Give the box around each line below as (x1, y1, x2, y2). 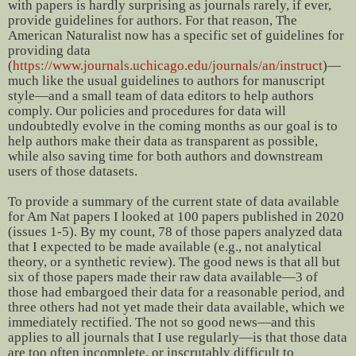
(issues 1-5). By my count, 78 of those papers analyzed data (8, 224, 342, 240)
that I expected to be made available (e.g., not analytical (8, 239, 322, 255)
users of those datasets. (8, 164, 137, 180)
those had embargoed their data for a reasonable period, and (8, 284, 345, 300)
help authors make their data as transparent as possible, (8, 133, 318, 149)
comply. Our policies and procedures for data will (8, 103, 286, 119)
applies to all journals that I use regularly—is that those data (8, 330, 347, 346)
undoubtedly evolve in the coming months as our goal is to (8, 118, 338, 134)
